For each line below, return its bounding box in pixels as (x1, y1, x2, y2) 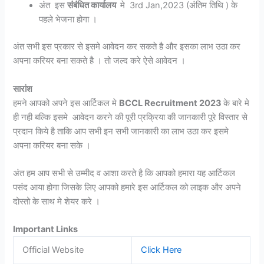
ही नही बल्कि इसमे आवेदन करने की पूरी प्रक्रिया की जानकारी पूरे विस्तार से (13, 111, 248, 123)
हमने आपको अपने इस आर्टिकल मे (13, 97, 120, 108)
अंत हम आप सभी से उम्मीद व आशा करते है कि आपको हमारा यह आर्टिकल (13, 168, 236, 179)
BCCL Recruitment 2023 (119, 97, 224, 108)
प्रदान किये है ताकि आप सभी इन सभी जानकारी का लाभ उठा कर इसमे (13, 126, 232, 137)
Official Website (22, 245, 84, 256)
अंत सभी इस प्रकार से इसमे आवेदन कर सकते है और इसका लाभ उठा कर (13, 41, 241, 52)
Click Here (141, 245, 184, 256)
